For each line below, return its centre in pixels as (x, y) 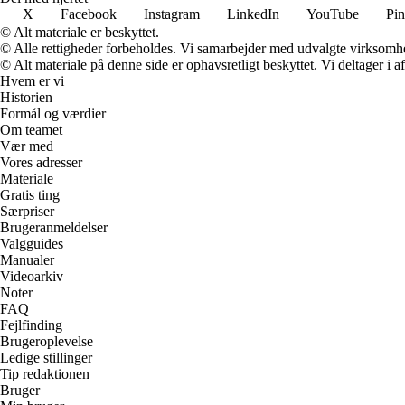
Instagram (172, 14)
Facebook (89, 14)
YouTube (333, 14)
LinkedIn (253, 14)
